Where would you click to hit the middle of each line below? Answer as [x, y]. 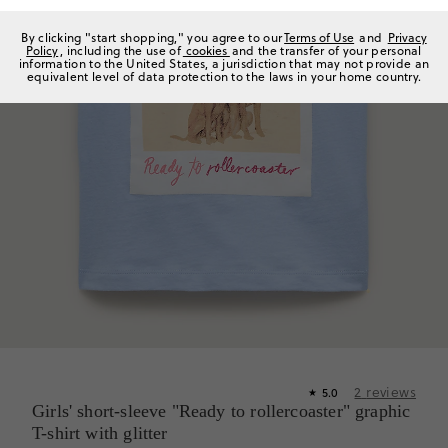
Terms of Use [319, 37]
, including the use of [120, 50]
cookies [206, 50]
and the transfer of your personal [326, 50]
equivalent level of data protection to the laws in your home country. [224, 76]
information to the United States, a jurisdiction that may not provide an [224, 63]
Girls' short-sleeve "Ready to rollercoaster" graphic [221, 411]
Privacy [407, 37]
